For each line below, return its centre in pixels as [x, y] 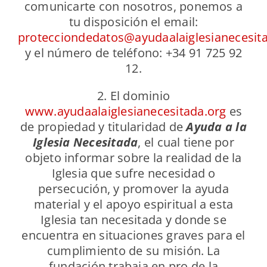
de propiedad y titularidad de [103, 127]
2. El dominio [133, 96]
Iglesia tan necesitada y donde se [133, 220]
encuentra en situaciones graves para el [133, 235]
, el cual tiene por [186, 142]
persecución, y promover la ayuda [133, 189]
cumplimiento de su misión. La [133, 251]
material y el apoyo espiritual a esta [133, 204]
